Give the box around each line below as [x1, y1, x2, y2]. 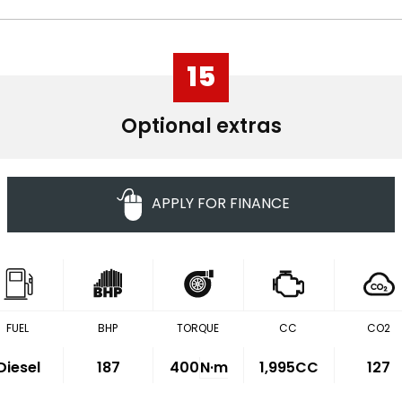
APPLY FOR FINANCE [152, 193, 291, 214]
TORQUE [177, 320, 220, 336]
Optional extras [120, 112, 282, 140]
